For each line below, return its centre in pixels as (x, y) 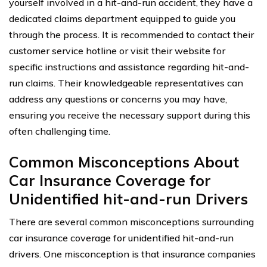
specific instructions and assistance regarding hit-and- (129, 66)
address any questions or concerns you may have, (118, 99)
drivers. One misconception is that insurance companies (132, 254)
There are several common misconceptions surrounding (131, 221)
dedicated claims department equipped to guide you (122, 18)
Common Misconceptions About (124, 162)
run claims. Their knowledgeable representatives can (126, 83)
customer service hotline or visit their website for (117, 50)
